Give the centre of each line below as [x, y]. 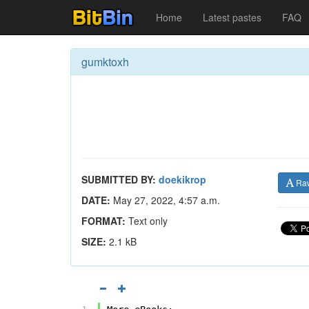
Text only [147, 221]
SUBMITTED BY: [119, 179]
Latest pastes [232, 17]
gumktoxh [105, 62]
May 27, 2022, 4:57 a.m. [165, 200]
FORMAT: [103, 221]
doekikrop [182, 179]
